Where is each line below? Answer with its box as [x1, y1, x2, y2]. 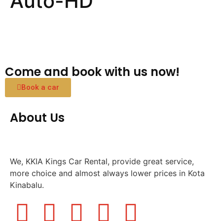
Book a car [21, 83, 59, 92]
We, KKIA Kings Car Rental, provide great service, [10, 156, 194, 167]
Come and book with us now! [5, 64, 180, 80]
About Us [10, 110, 65, 126]
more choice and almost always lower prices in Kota [10, 168, 205, 179]
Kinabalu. [10, 180, 44, 190]
